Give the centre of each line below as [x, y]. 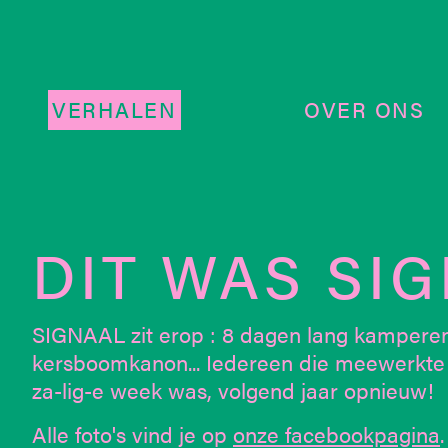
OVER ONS [364, 109]
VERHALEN [114, 109]
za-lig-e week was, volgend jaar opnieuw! [233, 390]
